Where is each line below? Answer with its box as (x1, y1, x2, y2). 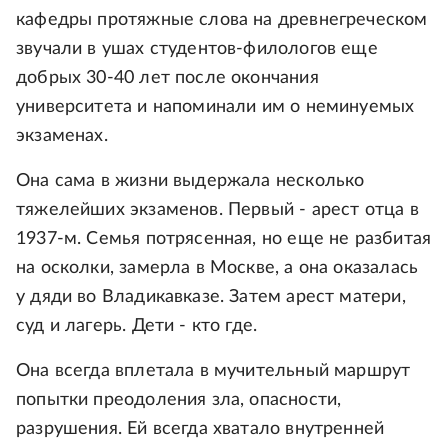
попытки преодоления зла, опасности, (16, 390, 342, 409)
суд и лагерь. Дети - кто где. (16, 316, 258, 335)
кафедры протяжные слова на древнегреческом (16, 10, 428, 29)
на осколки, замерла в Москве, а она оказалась (16, 258, 419, 277)
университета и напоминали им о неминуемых (16, 97, 415, 116)
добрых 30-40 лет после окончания (16, 68, 319, 87)
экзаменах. (16, 126, 108, 145)
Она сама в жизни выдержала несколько (16, 171, 365, 190)
